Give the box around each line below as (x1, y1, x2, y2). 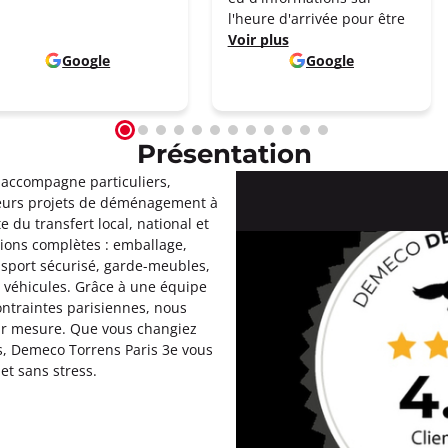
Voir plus (227, 30, 289, 49)
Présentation (136, 135, 312, 176)
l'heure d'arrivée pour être (227, 9, 405, 28)
